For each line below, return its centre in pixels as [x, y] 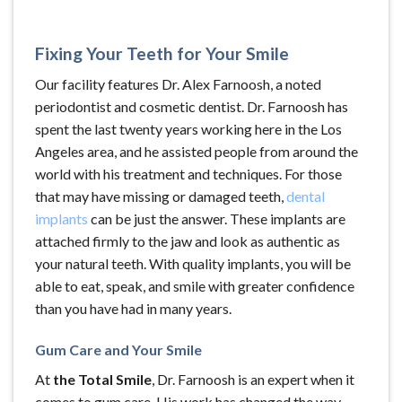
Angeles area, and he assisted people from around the [197, 152]
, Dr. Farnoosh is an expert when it [253, 380]
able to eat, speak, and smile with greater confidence [195, 286]
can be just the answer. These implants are [217, 219]
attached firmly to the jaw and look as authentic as [188, 241]
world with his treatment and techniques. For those [188, 174]
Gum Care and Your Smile [118, 350]
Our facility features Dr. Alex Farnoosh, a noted [178, 84]
